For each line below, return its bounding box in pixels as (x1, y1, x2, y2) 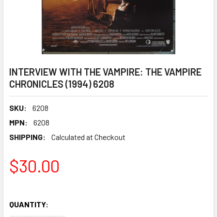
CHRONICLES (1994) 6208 (9, 78, 114, 90)
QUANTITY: (9, 200, 48, 209)
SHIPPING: (9, 132, 46, 141)
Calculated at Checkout (51, 132, 125, 141)
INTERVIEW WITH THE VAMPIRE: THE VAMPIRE (9, 66, 201, 77)
